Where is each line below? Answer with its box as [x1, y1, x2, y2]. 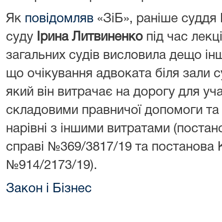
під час [146, 31, 188, 43]
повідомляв [25, 13, 94, 25]
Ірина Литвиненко [37, 31, 146, 43]
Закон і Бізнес [6, 183, 92, 195]
